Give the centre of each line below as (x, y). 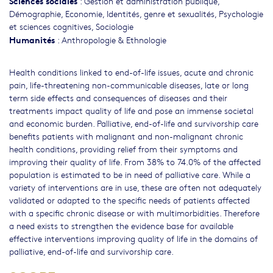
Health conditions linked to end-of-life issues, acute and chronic (131, 72)
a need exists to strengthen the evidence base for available (121, 226)
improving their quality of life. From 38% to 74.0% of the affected (135, 162)
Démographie (35, 14)
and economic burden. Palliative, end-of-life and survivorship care (134, 123)
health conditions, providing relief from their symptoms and (123, 149)
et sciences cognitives (50, 27)
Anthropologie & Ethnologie (114, 40)
